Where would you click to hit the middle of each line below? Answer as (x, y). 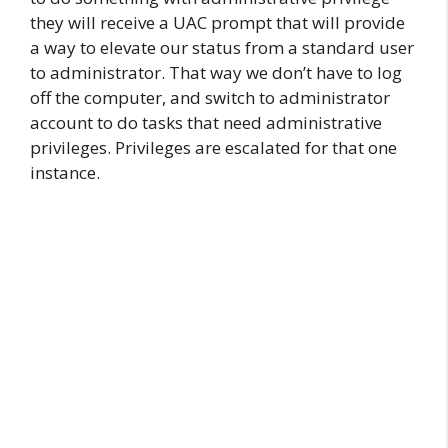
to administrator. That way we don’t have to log (216, 72)
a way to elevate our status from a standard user (222, 47)
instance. (65, 172)
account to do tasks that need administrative (206, 122)
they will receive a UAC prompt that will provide (217, 22)
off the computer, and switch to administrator (210, 97)
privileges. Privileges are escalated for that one (213, 147)
